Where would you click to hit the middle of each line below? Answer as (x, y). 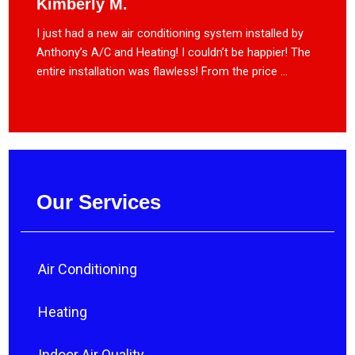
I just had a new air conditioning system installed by (170, 33)
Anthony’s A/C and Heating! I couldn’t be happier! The (174, 52)
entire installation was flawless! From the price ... (162, 71)
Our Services (99, 202)
